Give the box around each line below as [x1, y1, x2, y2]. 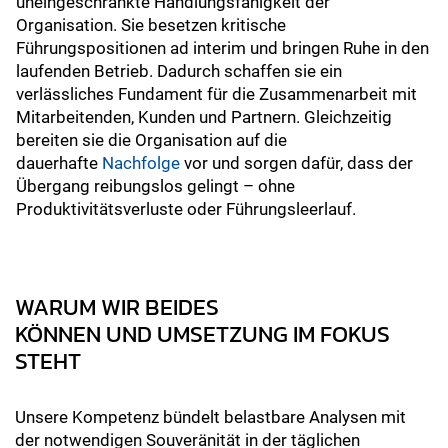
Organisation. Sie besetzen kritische [16, 14, 286, 35]
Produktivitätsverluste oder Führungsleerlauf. [16, 198, 360, 219]
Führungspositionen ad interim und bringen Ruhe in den [16, 37, 429, 58]
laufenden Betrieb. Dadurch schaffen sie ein [16, 60, 342, 81]
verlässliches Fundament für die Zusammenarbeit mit [16, 83, 417, 104]
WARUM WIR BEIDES [15, 288, 219, 324]
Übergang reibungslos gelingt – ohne [16, 175, 295, 196]
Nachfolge [102, 152, 180, 173]
